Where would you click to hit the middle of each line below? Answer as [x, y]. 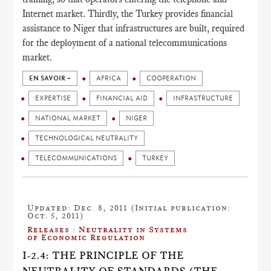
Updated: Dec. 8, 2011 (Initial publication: [129, 208]
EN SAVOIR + [50, 79]
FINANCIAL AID [122, 99]
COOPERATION [171, 79]
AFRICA [109, 79]
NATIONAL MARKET [68, 119]
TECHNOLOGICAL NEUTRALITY [87, 139]
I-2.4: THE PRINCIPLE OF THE [103, 256]
